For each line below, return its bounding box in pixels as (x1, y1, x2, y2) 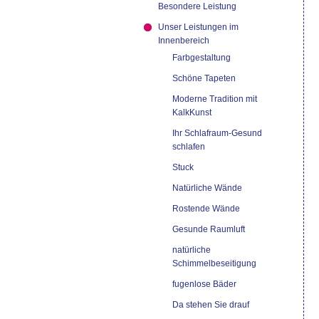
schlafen (172, 142, 205, 152)
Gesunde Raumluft (172, 224, 245, 234)
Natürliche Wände (172, 183, 242, 193)
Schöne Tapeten (172, 73, 236, 83)
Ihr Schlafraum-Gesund (172, 128, 262, 138)
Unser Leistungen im (157, 22, 239, 32)
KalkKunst (172, 108, 211, 117)
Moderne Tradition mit (172, 94, 257, 104)
